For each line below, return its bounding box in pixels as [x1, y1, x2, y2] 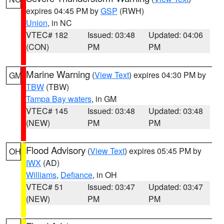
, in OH [92, 169, 117, 180]
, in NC [47, 17, 72, 28]
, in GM [91, 93, 116, 104]
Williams [26, 169, 56, 180]
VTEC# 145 [26, 105, 68, 116]
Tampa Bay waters [26, 93, 91, 104]
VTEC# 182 [26, 29, 68, 40]
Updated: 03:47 [148, 181, 203, 192]
